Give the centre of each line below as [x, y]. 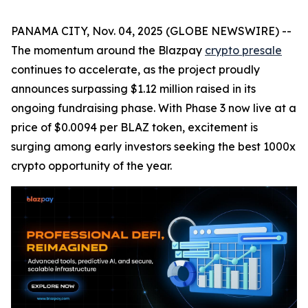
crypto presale [243, 50]
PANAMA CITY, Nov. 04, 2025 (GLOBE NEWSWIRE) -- [151, 31]
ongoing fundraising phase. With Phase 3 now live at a [154, 108]
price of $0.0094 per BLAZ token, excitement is [134, 127]
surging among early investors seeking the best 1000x [153, 146]
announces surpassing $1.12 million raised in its [133, 89]
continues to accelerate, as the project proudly [135, 69]
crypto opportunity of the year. [91, 166]
